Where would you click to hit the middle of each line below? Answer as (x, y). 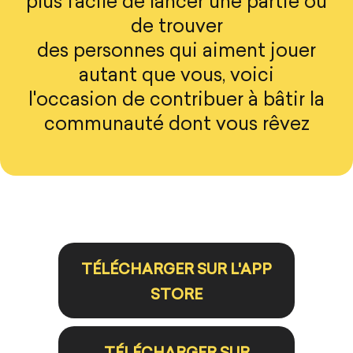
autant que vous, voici (176, 77)
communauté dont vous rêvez (176, 126)
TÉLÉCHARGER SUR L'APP (176, 271)
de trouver (176, 28)
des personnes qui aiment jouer (176, 52)
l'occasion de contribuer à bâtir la (176, 101)
